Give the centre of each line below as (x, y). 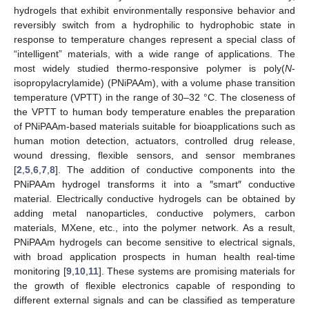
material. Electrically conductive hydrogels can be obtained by (154, 198)
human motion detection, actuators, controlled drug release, (154, 140)
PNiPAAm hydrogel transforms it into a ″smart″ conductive (154, 184)
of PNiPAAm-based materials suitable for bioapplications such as (154, 126)
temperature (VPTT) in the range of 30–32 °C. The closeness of (154, 97)
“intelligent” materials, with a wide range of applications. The (154, 53)
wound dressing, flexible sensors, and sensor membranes (154, 155)
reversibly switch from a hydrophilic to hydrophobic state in (154, 24)
